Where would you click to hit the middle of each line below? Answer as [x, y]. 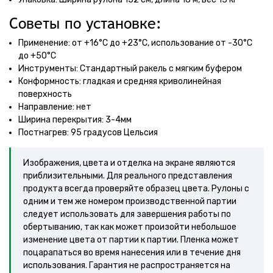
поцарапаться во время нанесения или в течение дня [132, 253]
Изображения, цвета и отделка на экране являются [129, 163]
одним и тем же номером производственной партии [130, 201]
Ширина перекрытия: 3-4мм [75, 120]
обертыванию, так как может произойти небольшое [130, 227]
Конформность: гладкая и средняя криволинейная [120, 81]
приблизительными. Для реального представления [128, 176]
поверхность [45, 94]
